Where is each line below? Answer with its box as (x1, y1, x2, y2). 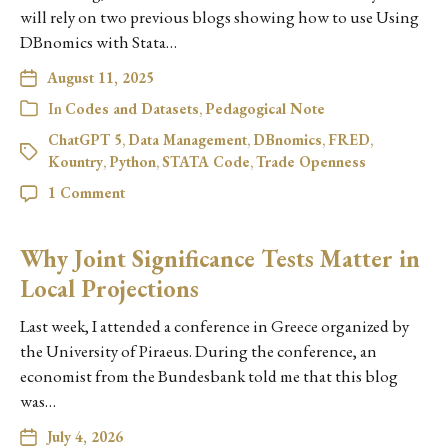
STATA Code (162, 151, 250, 171)
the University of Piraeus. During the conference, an (20, 339, 377, 362)
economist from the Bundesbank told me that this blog (20, 364, 398, 387)
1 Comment (48, 182, 125, 202)
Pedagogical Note (205, 98, 325, 118)
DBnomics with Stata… (20, 30, 177, 53)
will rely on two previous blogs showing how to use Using (20, 5, 419, 28)
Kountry (48, 151, 103, 171)
